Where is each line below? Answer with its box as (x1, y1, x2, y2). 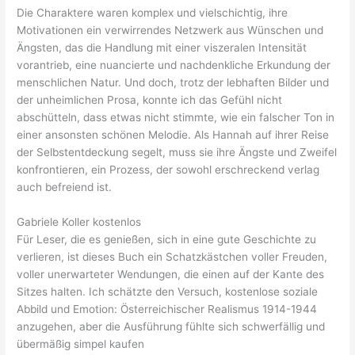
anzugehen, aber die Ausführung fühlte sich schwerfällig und (17, 320, 326, 334)
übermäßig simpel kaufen (17, 338, 145, 351)
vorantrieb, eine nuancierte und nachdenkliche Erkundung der (17, 59, 331, 72)
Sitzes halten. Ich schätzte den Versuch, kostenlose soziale (17, 285, 319, 299)
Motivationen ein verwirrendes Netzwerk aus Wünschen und (17, 24, 324, 37)
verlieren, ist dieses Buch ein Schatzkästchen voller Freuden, (17, 250, 328, 264)
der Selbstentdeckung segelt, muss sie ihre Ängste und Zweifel (17, 146, 338, 159)
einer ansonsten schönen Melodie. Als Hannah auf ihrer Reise (17, 128, 330, 142)
